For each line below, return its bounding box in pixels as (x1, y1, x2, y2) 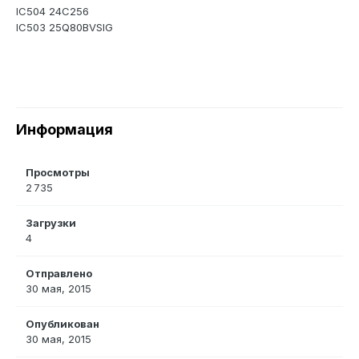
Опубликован (26, 317, 99, 331)
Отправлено (26, 267, 92, 280)
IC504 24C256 (16, 5, 89, 18)
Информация (16, 121, 113, 139)
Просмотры (26, 166, 90, 179)
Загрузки (26, 216, 76, 230)
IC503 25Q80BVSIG (16, 21, 113, 34)
